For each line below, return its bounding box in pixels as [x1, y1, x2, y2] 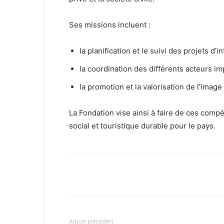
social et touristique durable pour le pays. [69, 121, 215, 130]
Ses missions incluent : [69, 20, 150, 29]
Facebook [93, 170, 120, 178]
